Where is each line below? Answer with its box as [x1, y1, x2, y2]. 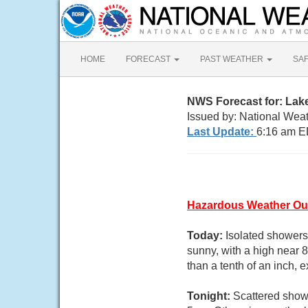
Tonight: [187, 290, 233, 302]
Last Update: [187, 126, 256, 137]
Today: [187, 230, 225, 241]
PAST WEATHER [200, 54, 265, 64]
